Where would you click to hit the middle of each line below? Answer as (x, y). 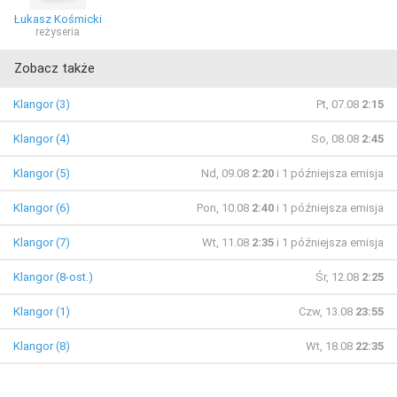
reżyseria (58, 31)
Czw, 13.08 (327, 311)
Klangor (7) (42, 242)
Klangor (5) (42, 173)
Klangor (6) (42, 207)
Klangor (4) (42, 138)
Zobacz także (54, 68)
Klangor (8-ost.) (53, 276)
